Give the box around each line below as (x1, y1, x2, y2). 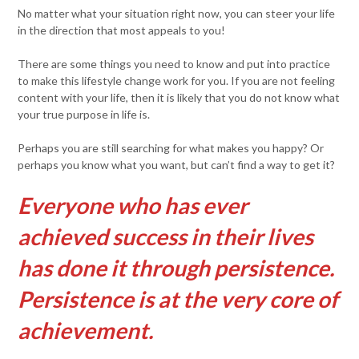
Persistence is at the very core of (18, 285, 339, 313)
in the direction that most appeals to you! (18, 23, 228, 37)
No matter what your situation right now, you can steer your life (18, 6, 336, 20)
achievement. (18, 317, 154, 344)
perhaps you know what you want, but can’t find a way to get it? (18, 158, 336, 171)
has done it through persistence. (18, 254, 335, 281)
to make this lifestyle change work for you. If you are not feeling (18, 74, 336, 87)
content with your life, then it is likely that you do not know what (18, 91, 341, 104)
